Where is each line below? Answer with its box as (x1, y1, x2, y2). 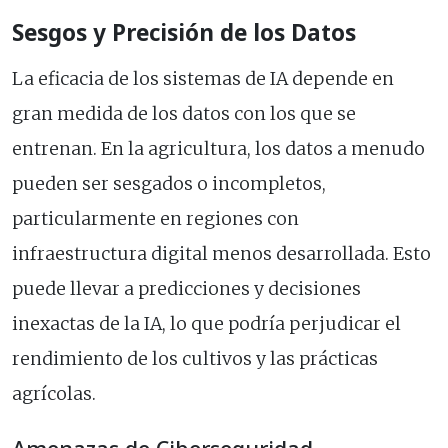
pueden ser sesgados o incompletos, (12, 173, 326, 196)
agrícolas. (12, 383, 96, 406)
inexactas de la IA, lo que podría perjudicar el (12, 313, 401, 336)
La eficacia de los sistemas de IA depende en (12, 68, 394, 91)
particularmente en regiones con (12, 208, 299, 231)
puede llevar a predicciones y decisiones (12, 278, 361, 301)
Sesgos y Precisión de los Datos (12, 17, 356, 49)
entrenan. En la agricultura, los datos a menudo (12, 138, 425, 161)
